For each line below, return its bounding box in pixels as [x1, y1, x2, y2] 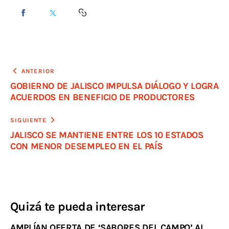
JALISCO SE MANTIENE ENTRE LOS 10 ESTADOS [10, 129, 203, 141]
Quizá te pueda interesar [10, 199, 145, 214]
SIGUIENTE [10, 116, 47, 124]
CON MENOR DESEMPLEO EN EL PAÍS [10, 140, 163, 152]
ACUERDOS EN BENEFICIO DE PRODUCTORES [10, 91, 195, 103]
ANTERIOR [21, 67, 55, 75]
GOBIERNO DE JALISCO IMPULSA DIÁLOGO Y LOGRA [10, 80, 219, 91]
